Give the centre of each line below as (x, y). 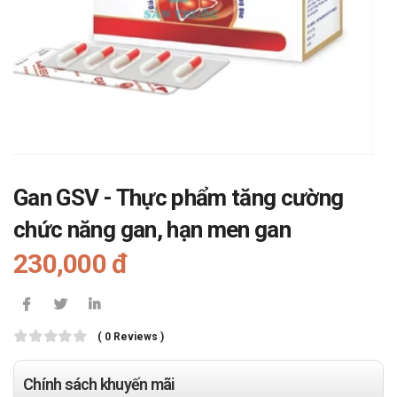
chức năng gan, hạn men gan (152, 230)
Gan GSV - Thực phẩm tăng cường (179, 198)
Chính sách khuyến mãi (99, 384)
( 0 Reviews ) (131, 337)
